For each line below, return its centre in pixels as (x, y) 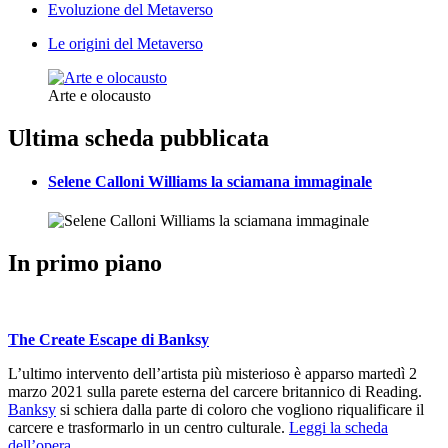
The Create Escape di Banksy (108, 340)
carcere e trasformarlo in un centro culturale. (148, 428)
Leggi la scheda (338, 428)
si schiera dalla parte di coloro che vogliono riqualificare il (240, 410)
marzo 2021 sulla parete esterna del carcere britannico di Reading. (215, 392)
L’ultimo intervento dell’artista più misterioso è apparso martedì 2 (212, 374)
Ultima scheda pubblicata (138, 137)
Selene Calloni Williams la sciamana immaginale (210, 182)
